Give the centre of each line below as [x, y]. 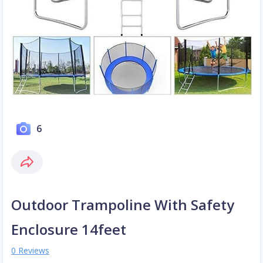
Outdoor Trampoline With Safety [123, 205]
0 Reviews [30, 251]
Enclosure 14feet [69, 230]
